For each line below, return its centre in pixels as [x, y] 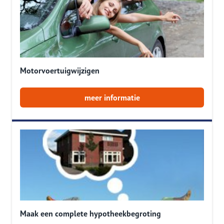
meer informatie [112, 97]
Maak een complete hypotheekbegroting [90, 213]
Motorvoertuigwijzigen [60, 70]
